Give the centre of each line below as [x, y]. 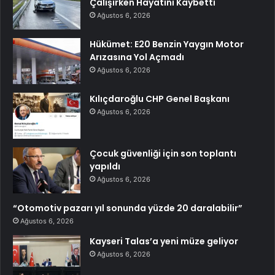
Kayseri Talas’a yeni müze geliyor [164, 242]
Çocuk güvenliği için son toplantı [163, 154]
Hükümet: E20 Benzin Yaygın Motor [167, 45]
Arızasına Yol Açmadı [137, 57]
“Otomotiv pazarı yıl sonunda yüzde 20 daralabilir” [128, 208]
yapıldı [105, 167]
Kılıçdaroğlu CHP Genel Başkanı [160, 99]
